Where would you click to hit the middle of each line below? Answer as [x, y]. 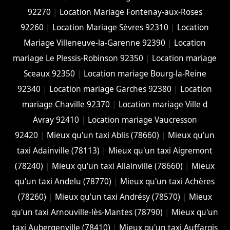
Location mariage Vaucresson [142, 120]
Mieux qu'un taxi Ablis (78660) [103, 135]
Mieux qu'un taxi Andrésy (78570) [117, 197]
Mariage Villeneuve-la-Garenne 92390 [95, 43]
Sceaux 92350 [49, 73]
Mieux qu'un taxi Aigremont [161, 150]
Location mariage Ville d [163, 104]
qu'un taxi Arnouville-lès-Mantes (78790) [87, 212]
